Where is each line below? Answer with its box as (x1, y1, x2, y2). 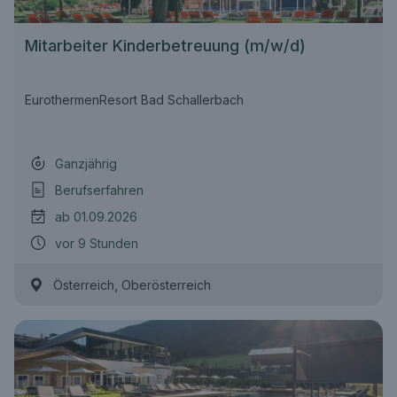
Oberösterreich (121, 277, 211, 292)
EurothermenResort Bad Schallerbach (25, 92, 244, 107)
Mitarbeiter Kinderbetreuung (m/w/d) (25, 36, 306, 55)
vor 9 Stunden (55, 235, 138, 251)
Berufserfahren (55, 182, 144, 198)
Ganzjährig (55, 155, 117, 171)
